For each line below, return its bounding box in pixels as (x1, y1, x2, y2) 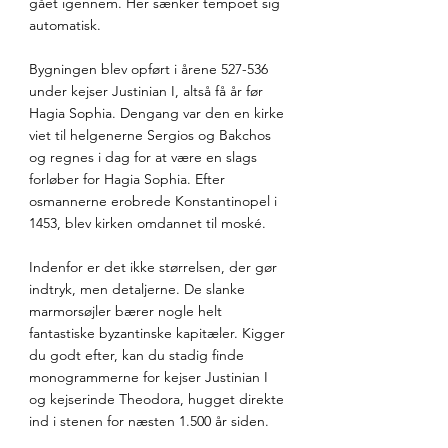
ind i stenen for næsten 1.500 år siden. (29, 412, 269, 431)
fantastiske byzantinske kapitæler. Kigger (29, 324, 289, 343)
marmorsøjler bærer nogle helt (29, 302, 226, 321)
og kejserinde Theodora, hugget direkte (29, 390, 288, 409)
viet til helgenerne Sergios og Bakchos (29, 126, 275, 145)
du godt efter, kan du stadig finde (29, 346, 248, 365)
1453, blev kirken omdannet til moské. (29, 214, 266, 233)
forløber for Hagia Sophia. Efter (29, 170, 229, 189)
